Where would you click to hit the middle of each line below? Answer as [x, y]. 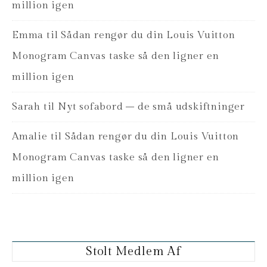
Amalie [30, 136]
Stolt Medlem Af [133, 251]
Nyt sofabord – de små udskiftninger [151, 106]
